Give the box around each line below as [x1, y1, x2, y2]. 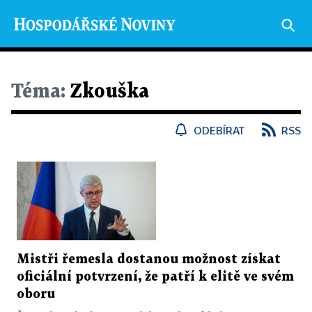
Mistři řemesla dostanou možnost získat [17, 253, 281, 265]
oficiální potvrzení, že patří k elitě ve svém [17, 270, 294, 283]
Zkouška [65, 83, 149, 101]
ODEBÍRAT [194, 124, 245, 136]
